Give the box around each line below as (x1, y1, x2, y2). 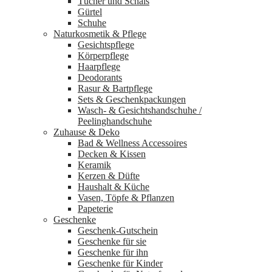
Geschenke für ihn (78, 246, 148, 257)
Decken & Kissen (78, 148, 146, 159)
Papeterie (78, 203, 113, 214)
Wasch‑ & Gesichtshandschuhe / (78, 104, 202, 115)
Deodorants (78, 72, 122, 83)
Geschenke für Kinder (78, 257, 163, 268)
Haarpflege (78, 61, 120, 72)
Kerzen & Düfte (78, 170, 140, 181)
